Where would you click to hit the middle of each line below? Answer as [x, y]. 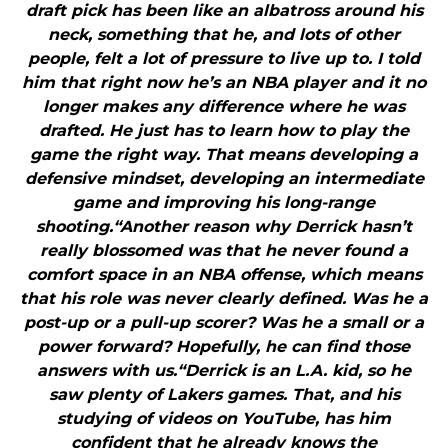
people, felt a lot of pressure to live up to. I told [224, 59]
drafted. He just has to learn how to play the [224, 131]
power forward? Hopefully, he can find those [224, 347]
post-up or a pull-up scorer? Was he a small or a [224, 323]
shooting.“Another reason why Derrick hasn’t [224, 227]
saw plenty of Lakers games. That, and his [224, 395]
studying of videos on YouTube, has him [224, 419]
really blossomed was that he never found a [224, 251]
